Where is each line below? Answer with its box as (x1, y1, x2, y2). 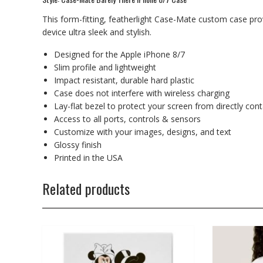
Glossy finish (54, 139, 102, 150)
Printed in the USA (54, 151, 123, 163)
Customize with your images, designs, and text (54, 126, 231, 137)
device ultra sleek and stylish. (42, 26, 151, 38)
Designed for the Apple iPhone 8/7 (54, 48, 185, 60)
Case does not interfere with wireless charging (54, 87, 230, 99)
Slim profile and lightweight (54, 61, 156, 73)
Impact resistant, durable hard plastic (54, 74, 194, 86)
